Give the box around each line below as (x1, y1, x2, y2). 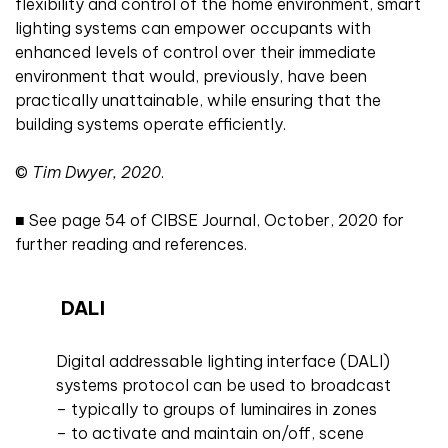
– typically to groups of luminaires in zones (56, 398, 378, 419)
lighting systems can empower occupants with (15, 17, 371, 38)
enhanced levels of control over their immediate (15, 41, 376, 62)
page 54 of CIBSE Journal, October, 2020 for (57, 209, 404, 230)
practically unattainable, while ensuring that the (15, 89, 381, 110)
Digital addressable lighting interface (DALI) (56, 350, 391, 371)
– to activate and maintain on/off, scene (56, 422, 365, 443)
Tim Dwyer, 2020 (32, 161, 161, 182)
